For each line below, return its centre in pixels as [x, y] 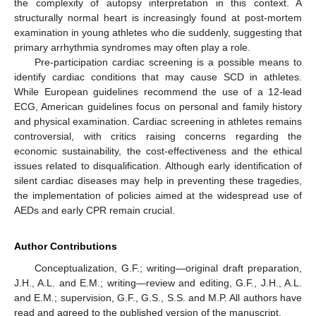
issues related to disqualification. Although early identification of [158, 166]
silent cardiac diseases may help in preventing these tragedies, [158, 181]
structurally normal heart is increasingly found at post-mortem [158, 18]
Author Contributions [66, 247]
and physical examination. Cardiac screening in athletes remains [158, 122]
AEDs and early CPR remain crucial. [95, 211]
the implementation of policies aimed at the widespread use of [158, 196]
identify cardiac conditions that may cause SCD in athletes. [158, 77]
